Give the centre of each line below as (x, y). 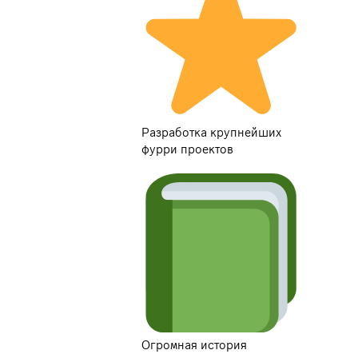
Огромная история (194, 346)
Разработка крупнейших (211, 133)
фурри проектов (187, 150)
